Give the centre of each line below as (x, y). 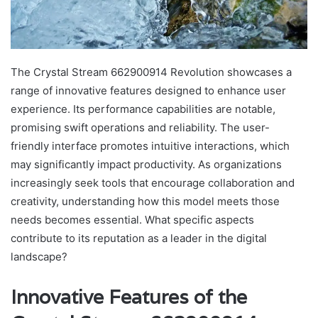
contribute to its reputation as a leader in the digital (139, 238)
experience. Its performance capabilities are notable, (143, 109)
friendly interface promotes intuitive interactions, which (150, 146)
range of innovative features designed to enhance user (148, 90)
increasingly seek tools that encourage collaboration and (153, 182)
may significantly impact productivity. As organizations (146, 164)
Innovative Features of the (129, 297)
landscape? (39, 256)
